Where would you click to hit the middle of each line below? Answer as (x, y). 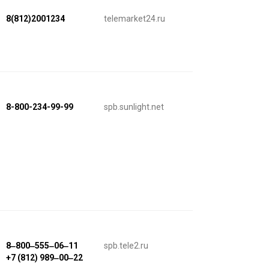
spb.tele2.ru (126, 245)
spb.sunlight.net (134, 107)
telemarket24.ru (134, 19)
